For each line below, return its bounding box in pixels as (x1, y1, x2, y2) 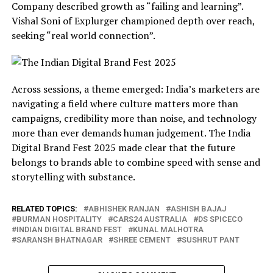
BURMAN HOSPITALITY (16, 214, 102, 224)
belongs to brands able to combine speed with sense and (11, 155, 260, 169)
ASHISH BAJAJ (170, 204, 226, 214)
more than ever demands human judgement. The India (11, 126, 250, 140)
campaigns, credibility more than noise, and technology (11, 112, 257, 126)
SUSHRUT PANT (181, 235, 239, 245)
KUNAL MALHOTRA (132, 225, 204, 235)
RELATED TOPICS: (11, 204, 77, 214)
